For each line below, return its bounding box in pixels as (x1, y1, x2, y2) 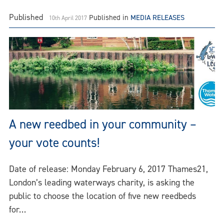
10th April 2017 (49, 14, 87, 22)
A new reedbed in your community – (9, 115, 196, 132)
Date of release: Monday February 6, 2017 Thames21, (9, 163, 208, 175)
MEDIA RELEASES (130, 12, 184, 23)
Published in (89, 12, 130, 23)
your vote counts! (9, 134, 99, 151)
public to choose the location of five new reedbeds (9, 190, 196, 202)
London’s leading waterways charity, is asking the (9, 176, 194, 189)
